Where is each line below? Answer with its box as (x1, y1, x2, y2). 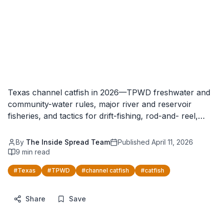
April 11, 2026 (152, 138, 193, 146)
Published (118, 138, 150, 146)
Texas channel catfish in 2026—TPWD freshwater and (8, 88, 210, 97)
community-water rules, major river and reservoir (8, 99, 192, 109)
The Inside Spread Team (26, 138, 110, 146)
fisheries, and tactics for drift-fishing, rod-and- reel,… (8, 111, 205, 121)
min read (20, 148, 50, 156)
